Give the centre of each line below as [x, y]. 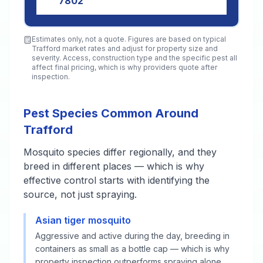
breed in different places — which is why [114, 166]
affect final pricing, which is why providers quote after [124, 67]
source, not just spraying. [80, 194]
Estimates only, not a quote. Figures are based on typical [129, 39]
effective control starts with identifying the [117, 180]
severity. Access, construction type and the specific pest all [134, 58]
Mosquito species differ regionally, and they [120, 152]
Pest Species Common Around [111, 113]
